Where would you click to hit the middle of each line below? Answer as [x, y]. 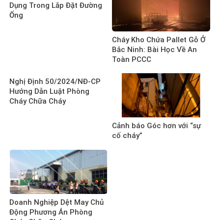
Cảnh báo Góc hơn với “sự [156, 126]
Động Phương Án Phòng [51, 212]
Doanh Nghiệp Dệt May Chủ [56, 202]
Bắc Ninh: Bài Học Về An [154, 49]
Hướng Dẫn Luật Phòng [49, 92]
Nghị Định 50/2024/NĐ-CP [55, 82]
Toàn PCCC [132, 59]
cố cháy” [127, 136]
